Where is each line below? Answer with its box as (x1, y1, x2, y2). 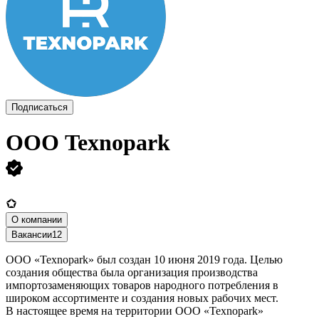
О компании (11, 214, 62, 225)
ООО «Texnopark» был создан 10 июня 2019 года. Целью (6, 253, 283, 266)
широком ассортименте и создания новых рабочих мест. (6, 291, 278, 304)
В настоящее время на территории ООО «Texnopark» (6, 304, 263, 317)
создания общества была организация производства (6, 266, 258, 278)
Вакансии (11, 229, 52, 240)
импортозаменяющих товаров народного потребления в (6, 278, 278, 291)
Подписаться (11, 102, 68, 113)
